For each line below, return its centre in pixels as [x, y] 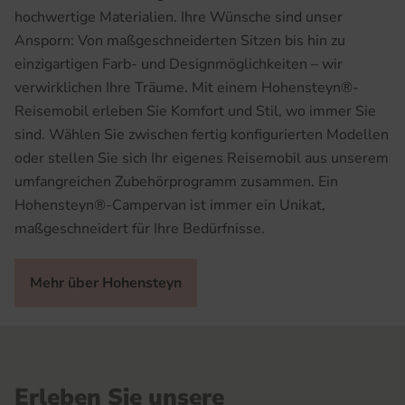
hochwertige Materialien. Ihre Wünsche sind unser [179, 17]
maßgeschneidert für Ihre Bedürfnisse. [140, 228]
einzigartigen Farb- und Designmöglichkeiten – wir [179, 64]
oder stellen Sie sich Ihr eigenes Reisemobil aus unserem [202, 158]
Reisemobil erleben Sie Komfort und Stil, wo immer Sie [195, 111]
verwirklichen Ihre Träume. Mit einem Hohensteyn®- [187, 87]
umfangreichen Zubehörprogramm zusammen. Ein [176, 181]
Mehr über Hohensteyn [106, 283]
